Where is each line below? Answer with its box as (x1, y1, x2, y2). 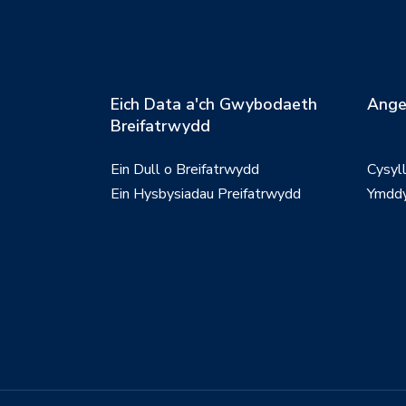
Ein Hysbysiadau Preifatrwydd (111, 184, 301, 204)
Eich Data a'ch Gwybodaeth (111, 93, 317, 115)
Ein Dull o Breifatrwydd (111, 159, 259, 179)
